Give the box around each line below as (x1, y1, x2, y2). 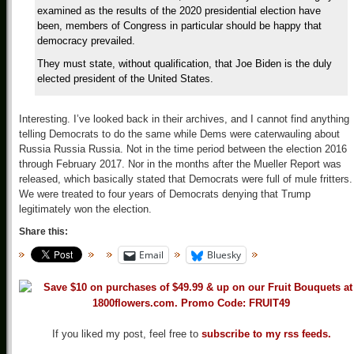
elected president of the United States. (37, 73, 213, 85)
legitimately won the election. (19, 203, 152, 215)
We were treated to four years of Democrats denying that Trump (19, 188, 311, 200)
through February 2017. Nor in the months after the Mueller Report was (19, 158, 341, 170)
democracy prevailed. (37, 35, 135, 47)
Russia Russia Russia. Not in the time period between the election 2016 (19, 143, 347, 155)
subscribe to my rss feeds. (201, 328, 331, 341)
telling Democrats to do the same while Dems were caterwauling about (19, 128, 340, 140)
